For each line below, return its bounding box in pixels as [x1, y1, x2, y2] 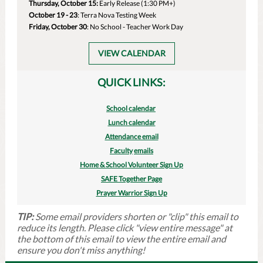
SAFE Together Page [101, 174, 162, 183]
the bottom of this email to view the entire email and [17, 233, 226, 244]
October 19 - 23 [29, 11, 77, 19]
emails [134, 146, 153, 155]
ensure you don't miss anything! [17, 244, 145, 255]
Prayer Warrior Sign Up [96, 188, 167, 197]
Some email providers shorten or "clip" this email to [35, 211, 238, 222]
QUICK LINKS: [97, 76, 166, 89]
